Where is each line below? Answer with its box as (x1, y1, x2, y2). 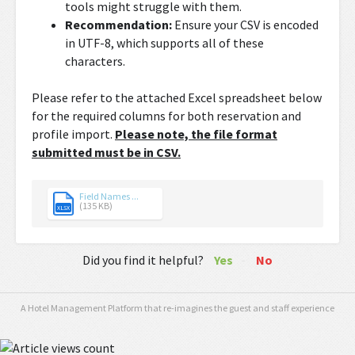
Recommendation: (64, 17, 174, 32)
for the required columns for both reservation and (32, 108, 301, 124)
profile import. (32, 126, 115, 142)
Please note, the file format (115, 126, 277, 142)
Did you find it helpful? (82, 252, 204, 268)
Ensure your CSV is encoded (174, 17, 319, 32)
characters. (64, 53, 125, 69)
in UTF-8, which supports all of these (64, 35, 264, 51)
